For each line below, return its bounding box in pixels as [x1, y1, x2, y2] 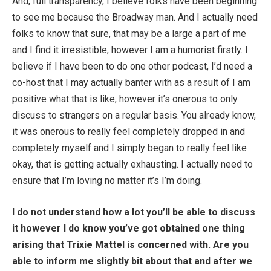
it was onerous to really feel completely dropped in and [12, 126, 245, 138]
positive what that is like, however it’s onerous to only [12, 93, 238, 105]
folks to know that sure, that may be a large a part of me [12, 28, 246, 40]
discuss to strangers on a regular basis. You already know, [12, 109, 256, 122]
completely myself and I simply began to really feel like [12, 142, 247, 154]
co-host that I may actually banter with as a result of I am [12, 77, 250, 89]
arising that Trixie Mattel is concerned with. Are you [12, 239, 249, 251]
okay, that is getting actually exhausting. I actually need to [12, 158, 253, 171]
